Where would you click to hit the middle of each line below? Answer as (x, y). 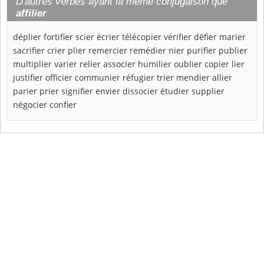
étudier (175, 91)
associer (119, 64)
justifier (28, 77)
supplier (208, 91)
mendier (193, 77)
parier (25, 91)
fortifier (58, 37)
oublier (188, 64)
